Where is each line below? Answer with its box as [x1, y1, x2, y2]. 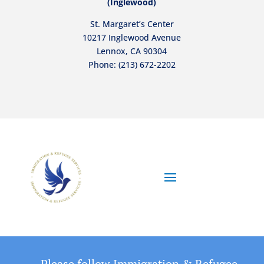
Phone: [88, 58, 118, 70]
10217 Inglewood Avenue [82, 31, 181, 43]
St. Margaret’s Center [90, 18, 174, 29]
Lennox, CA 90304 [97, 45, 167, 57]
